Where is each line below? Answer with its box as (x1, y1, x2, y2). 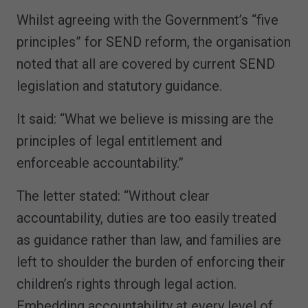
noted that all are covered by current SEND (16, 55, 275, 72)
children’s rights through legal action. (16, 275, 236, 292)
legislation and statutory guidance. (16, 77, 222, 94)
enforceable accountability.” (16, 154, 184, 171)
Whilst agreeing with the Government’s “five (16, 11, 278, 28)
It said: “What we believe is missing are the (16, 110, 274, 127)
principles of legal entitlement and (16, 132, 222, 149)
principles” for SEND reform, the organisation (16, 33, 291, 50)
